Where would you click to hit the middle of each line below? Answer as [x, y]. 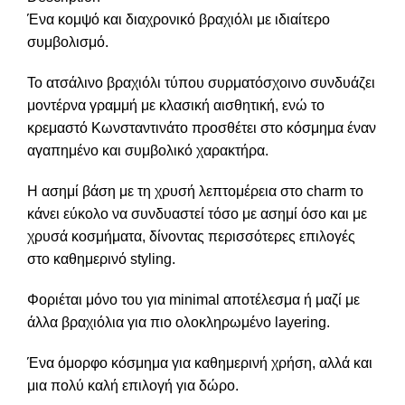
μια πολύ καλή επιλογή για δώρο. [133, 385]
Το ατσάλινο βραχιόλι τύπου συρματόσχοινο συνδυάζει [201, 82]
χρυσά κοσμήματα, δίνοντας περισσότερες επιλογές [191, 236]
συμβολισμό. [68, 42]
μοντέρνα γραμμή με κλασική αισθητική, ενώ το [176, 105]
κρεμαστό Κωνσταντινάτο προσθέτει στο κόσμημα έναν [202, 127]
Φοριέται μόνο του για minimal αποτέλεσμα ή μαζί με [193, 299]
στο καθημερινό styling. [101, 259]
